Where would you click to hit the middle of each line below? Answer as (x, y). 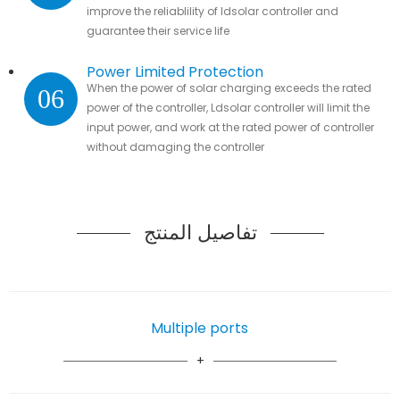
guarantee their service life (158, 30)
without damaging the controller (176, 146)
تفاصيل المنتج (200, 232)
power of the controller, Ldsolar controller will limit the (228, 107)
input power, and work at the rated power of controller (230, 127)
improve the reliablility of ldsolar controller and (212, 11)
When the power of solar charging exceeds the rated (229, 87)
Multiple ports (200, 328)
